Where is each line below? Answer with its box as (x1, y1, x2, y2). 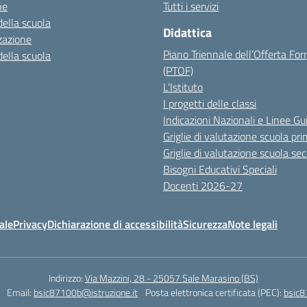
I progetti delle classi (163, 95, 256, 112)
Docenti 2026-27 (163, 177, 243, 194)
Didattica (163, 23, 212, 42)
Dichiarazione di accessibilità (47, 216, 183, 232)
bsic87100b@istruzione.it (34, 285, 138, 299)
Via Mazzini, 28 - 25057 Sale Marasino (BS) (85, 271, 258, 285)
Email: (7, 285, 34, 299)
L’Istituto (163, 79, 203, 95)
